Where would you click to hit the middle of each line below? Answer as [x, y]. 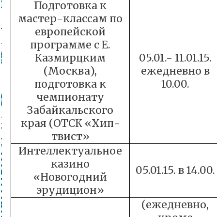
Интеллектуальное [70, 151]
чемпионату [70, 97]
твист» [70, 136]
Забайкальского [70, 110]
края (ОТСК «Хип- [70, 123]
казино [70, 164]
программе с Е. [70, 45]
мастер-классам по [70, 19]
